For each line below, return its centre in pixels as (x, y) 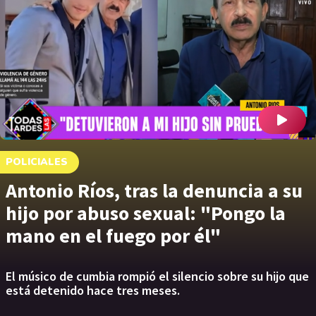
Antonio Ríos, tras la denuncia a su (154, 190)
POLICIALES (37, 162)
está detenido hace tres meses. (93, 290)
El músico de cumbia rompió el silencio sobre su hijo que (157, 276)
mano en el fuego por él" (113, 236)
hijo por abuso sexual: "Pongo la (146, 213)
